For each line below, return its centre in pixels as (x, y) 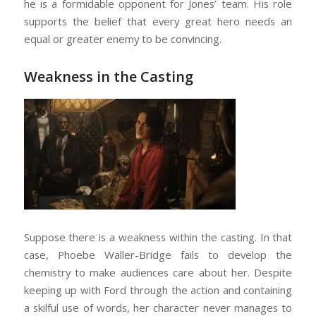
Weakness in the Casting (108, 77)
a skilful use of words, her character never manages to (158, 307)
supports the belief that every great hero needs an (158, 22)
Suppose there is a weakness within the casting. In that (158, 237)
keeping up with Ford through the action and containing (158, 290)
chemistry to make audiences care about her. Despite (158, 272)
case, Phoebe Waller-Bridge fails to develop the (158, 254)
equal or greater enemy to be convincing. (122, 39)
